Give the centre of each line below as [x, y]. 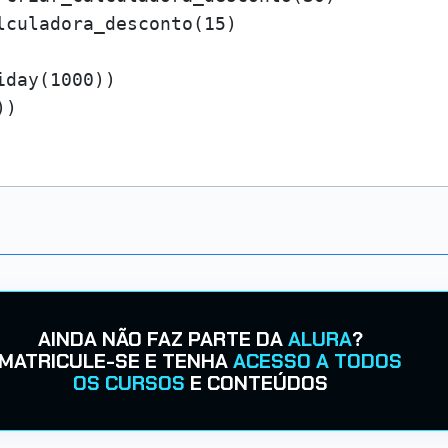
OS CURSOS [128, 383]
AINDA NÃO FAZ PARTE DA [162, 339]
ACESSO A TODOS [317, 361]
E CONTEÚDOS [256, 383]
